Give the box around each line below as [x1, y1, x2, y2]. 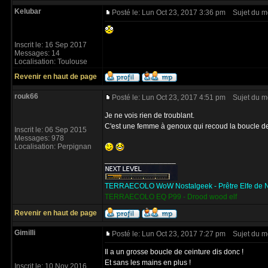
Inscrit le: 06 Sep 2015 [14, 126, 87, 134]
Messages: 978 [14, 134, 64, 142]
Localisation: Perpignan [14, 142, 92, 151]
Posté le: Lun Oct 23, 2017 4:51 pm [112, 93, 226, 102]
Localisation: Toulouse [14, 57, 87, 66]
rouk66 [14, 92, 38, 100]
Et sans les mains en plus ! [105, 258, 191, 267]
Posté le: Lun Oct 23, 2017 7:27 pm [112, 230, 226, 238]
